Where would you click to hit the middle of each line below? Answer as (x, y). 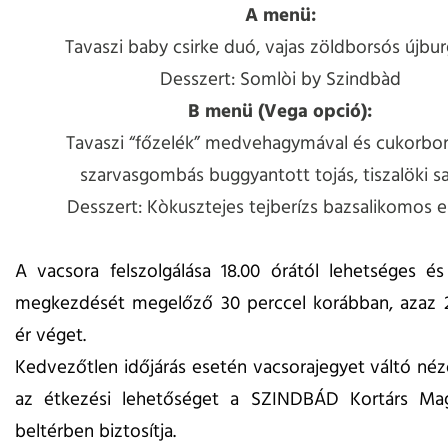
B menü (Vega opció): (280, 112)
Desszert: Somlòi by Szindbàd (280, 80)
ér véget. (50, 336)
